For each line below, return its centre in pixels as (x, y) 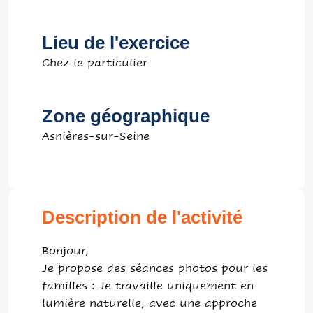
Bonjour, (65, 250)
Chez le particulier (95, 62)
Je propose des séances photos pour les (155, 268)
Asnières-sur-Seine (96, 136)
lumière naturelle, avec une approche (150, 303)
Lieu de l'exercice (116, 42)
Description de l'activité (142, 217)
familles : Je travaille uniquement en (148, 285)
